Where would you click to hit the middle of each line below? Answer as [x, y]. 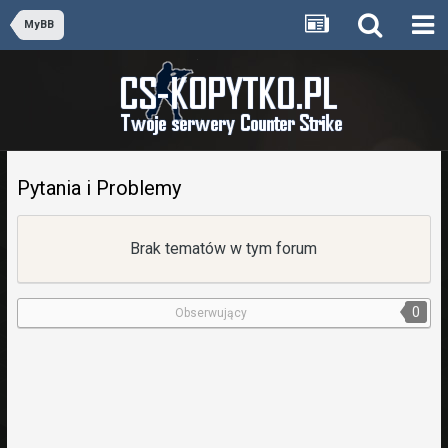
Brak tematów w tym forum [224, 248]
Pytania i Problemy [98, 188]
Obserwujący [211, 313]
